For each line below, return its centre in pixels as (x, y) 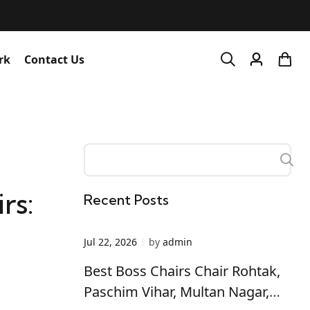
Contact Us (55, 60)
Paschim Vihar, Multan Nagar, (176, 292)
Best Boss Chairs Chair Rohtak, (182, 271)
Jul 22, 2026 (110, 242)
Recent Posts (126, 200)
